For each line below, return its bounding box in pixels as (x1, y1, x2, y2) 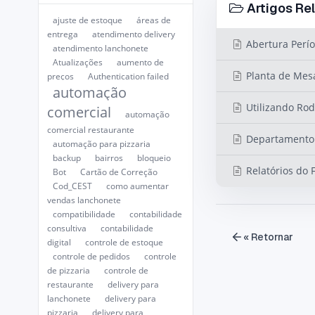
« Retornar (243, 231, 294, 243)
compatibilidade (52, 208, 115, 221)
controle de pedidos (52, 250, 130, 263)
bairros (94, 152, 123, 165)
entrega (46, 28, 78, 41)
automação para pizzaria (52, 138, 150, 150)
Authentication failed (87, 70, 169, 83)
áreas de (136, 14, 171, 27)
